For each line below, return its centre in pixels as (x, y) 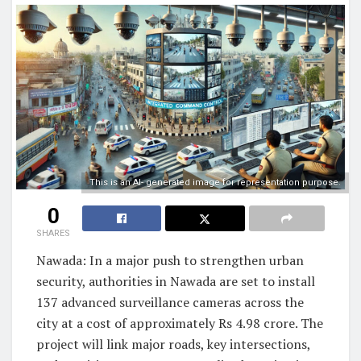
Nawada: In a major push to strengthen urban (170, 260)
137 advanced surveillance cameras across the (170, 302)
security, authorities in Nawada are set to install (176, 281)
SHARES (53, 233)
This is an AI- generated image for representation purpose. (215, 182)
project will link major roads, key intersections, (173, 344)
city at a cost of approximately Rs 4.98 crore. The (180, 323)
